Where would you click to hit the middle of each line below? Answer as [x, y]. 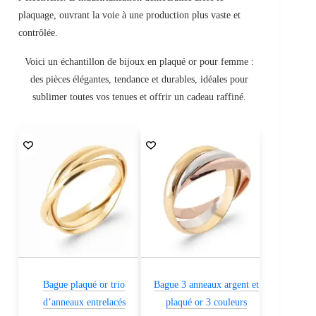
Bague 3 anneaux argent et [207, 285]
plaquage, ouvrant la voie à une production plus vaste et [129, 15]
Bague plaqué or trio [84, 285]
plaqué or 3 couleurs [207, 303]
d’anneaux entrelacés [84, 303]
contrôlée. [38, 32]
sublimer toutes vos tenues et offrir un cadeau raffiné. [139, 97]
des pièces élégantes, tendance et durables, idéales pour [139, 79]
